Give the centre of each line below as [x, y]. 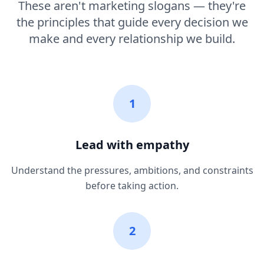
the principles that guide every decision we [132, 22]
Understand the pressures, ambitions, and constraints [132, 170]
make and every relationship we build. [132, 39]
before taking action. [132, 186]
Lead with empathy [132, 145]
